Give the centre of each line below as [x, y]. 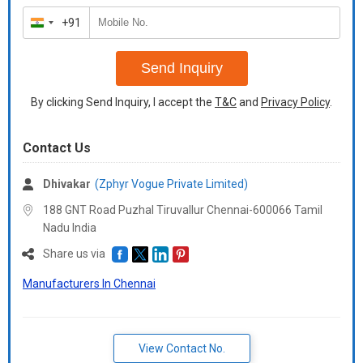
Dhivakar [67, 184]
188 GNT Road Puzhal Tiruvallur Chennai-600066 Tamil [183, 210]
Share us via [75, 254]
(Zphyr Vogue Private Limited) [171, 184]
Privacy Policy [295, 102]
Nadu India [70, 228]
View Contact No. [181, 349]
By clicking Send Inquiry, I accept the [123, 102]
